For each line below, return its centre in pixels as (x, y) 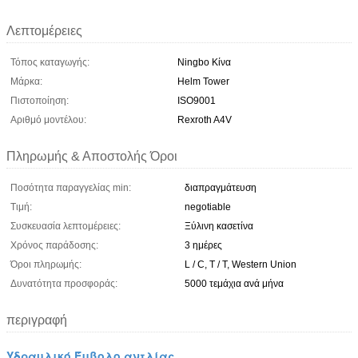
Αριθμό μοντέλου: (48, 119)
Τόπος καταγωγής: (50, 62)
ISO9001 (197, 100)
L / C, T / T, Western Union (241, 264)
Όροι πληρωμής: (46, 264)
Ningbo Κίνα (204, 62)
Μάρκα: (26, 81)
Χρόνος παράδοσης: (54, 245)
